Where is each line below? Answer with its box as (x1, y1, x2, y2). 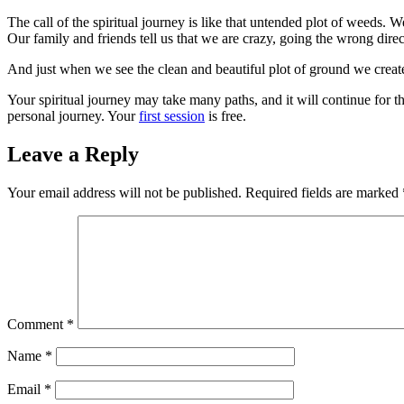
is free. (205, 108, 246, 124)
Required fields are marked (245, 185, 402, 201)
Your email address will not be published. (7, 185, 242, 201)
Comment (7, 317, 67, 333)
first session (139, 108, 205, 124)
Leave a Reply (7, 142, 139, 167)
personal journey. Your (7, 108, 139, 124)
